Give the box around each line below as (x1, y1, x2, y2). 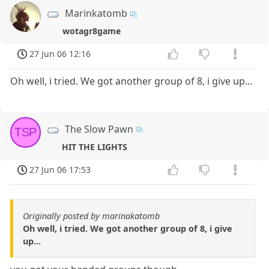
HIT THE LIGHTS (62, 141, 128, 153)
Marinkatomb (65, 7, 128, 20)
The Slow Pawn (65, 122, 134, 136)
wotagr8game (62, 25, 121, 37)
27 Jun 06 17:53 (29, 163, 91, 175)
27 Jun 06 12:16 (29, 48, 91, 60)
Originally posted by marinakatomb (23, 210, 160, 222)
